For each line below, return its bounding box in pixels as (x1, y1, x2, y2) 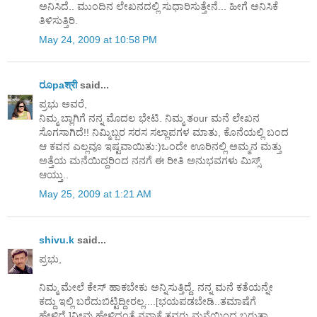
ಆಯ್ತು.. (39, 169, 69, 181)
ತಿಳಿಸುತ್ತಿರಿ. (39, 14, 78, 26)
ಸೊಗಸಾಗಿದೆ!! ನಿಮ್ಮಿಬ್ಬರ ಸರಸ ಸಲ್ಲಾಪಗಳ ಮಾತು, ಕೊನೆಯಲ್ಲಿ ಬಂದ (39, 127, 289, 139)
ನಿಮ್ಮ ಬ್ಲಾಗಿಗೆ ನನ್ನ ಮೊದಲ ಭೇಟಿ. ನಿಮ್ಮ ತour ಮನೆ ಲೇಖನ (39, 113, 260, 125)
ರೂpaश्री (39, 79, 77, 91)
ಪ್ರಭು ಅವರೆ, (39, 98, 87, 110)
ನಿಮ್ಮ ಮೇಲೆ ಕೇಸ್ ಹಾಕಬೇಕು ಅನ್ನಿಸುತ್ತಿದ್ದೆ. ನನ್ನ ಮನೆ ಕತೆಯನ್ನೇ (39, 281, 273, 293)
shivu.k (39, 234, 74, 246)
